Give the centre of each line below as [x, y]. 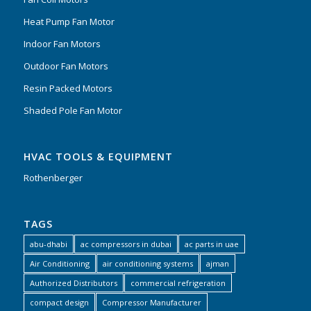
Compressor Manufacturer [151, 302]
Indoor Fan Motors [62, 43]
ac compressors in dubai [126, 244]
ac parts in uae [211, 244]
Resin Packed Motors [68, 88]
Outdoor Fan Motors [66, 66]
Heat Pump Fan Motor [69, 21]
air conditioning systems [148, 263]
